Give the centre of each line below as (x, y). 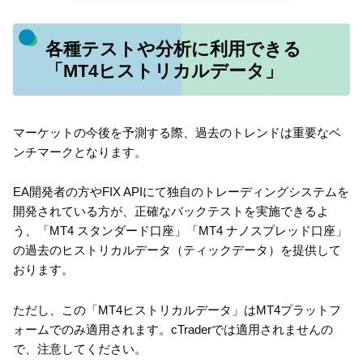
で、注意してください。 (80, 348)
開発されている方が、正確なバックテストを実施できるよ (171, 211)
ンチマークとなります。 (80, 152)
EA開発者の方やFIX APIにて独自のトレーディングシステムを (181, 192)
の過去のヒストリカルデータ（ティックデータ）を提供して (177, 250)
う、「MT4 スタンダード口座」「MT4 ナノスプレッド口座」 (180, 231)
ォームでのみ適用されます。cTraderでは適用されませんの (173, 329)
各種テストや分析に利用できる (173, 49)
